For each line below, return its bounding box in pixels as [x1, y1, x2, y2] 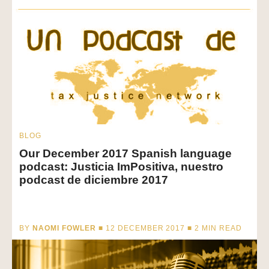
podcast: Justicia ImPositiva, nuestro [19, 160, 223, 174]
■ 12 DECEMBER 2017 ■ [95, 224, 195, 233]
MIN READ [202, 224, 243, 233]
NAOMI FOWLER [32, 224, 96, 233]
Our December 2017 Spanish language [19, 147, 232, 160]
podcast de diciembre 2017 [19, 174, 168, 187]
